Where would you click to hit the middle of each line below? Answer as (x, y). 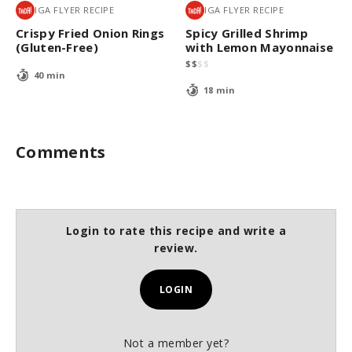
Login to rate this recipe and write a (176, 230)
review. (176, 247)
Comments (61, 152)
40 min (49, 75)
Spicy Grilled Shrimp (247, 33)
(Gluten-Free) (57, 47)
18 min (219, 90)
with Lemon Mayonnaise (260, 47)
